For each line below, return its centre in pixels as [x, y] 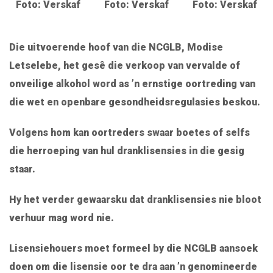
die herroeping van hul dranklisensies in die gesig [127, 151]
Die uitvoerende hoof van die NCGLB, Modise [116, 48]
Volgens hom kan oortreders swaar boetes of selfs [129, 133]
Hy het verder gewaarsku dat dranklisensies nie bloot [135, 200]
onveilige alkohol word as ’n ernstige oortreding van [132, 84]
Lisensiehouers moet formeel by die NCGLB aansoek [133, 249]
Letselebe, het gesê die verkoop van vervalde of [125, 66]
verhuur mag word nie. [62, 218]
